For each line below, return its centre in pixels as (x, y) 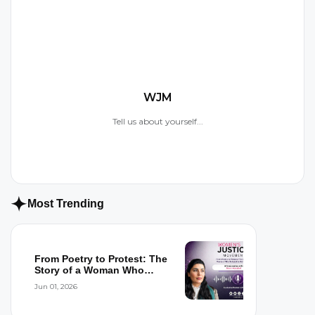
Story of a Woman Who (89, 270)
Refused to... (65, 281)
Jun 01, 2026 (56, 286)
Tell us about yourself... (157, 121)
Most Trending (66, 204)
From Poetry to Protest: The (101, 258)
